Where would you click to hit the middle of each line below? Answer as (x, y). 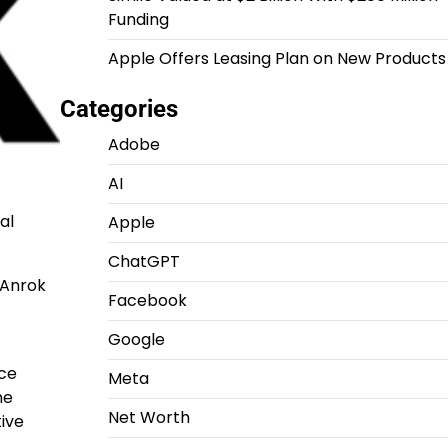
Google (136, 339)
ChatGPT (143, 261)
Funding (138, 19)
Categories (118, 109)
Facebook (147, 300)
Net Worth (148, 417)
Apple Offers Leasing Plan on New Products (276, 58)
